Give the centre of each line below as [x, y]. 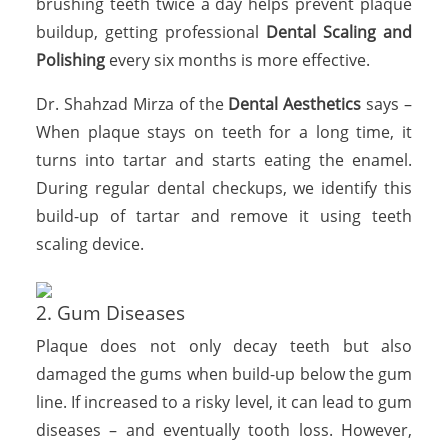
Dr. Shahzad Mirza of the [132, 103]
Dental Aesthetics [295, 103]
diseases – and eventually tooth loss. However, [224, 429]
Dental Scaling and [339, 31]
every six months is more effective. [239, 59]
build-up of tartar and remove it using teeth [224, 215]
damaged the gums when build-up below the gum [224, 373]
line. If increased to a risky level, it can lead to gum [224, 401]
